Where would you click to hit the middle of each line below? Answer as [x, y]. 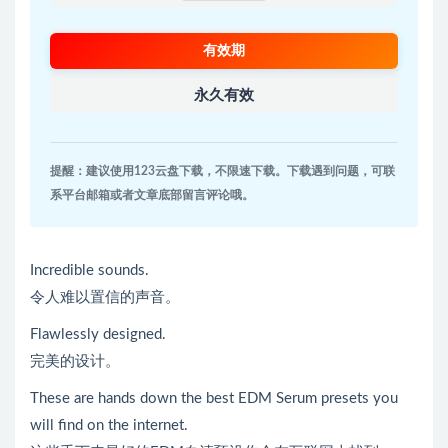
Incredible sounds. [89, 271]
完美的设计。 [75, 362]
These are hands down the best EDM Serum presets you [214, 399]
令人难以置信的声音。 [105, 298]
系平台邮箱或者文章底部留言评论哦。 [152, 195]
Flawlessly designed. [98, 335]
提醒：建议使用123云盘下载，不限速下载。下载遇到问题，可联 [222, 171]
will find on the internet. [109, 426]
